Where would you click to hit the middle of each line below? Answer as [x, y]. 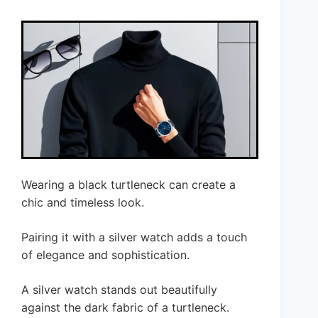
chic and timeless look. [83, 203]
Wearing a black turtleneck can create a [128, 185]
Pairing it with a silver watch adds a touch [134, 237]
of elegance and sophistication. [105, 255]
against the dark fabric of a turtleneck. [125, 308]
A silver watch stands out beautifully [119, 290]
